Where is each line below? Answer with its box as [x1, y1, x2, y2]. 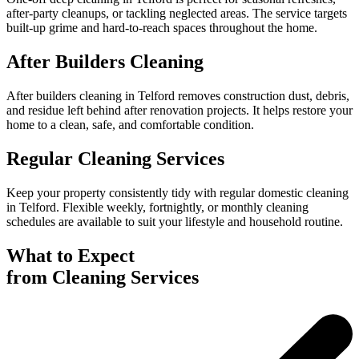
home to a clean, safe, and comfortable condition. [6, 118, 254, 132]
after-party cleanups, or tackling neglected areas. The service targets [6, 6, 347, 21]
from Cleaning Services [6, 266, 199, 288]
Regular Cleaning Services [6, 148, 224, 170]
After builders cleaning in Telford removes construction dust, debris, [6, 89, 349, 103]
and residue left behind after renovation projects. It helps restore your [6, 103, 353, 118]
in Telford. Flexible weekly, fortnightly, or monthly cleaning [6, 200, 309, 215]
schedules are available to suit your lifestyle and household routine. [6, 215, 343, 229]
